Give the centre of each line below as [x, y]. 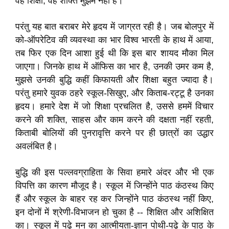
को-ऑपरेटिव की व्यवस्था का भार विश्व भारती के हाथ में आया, [114, 40]
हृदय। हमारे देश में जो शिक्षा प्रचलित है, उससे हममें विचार [114, 106]
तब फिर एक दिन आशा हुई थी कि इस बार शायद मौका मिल [114, 53]
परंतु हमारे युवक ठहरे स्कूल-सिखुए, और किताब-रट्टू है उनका [114, 93]
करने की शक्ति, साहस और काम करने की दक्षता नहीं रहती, [114, 120]
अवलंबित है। [37, 146]
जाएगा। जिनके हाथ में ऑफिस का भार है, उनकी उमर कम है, [114, 66]
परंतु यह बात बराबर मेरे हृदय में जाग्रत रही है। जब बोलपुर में [114, 27]
